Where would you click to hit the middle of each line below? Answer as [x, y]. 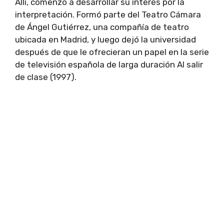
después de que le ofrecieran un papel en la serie [112, 52]
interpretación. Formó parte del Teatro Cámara [108, 14]
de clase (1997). [46, 77]
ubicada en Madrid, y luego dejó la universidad [105, 39]
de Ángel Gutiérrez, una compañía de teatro [102, 27]
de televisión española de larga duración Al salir [109, 64]
